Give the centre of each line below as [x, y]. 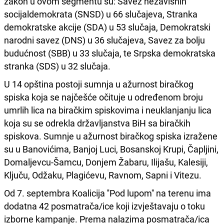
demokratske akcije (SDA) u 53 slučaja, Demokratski [107, 27]
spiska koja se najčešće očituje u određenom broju [103, 97]
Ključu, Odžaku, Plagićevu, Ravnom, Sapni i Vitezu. [103, 175]
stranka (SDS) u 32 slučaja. [57, 66]
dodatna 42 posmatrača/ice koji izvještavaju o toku [104, 206]
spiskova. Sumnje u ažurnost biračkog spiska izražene [111, 136]
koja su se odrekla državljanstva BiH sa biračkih [97, 123]
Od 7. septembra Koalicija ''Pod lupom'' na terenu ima [107, 193]
